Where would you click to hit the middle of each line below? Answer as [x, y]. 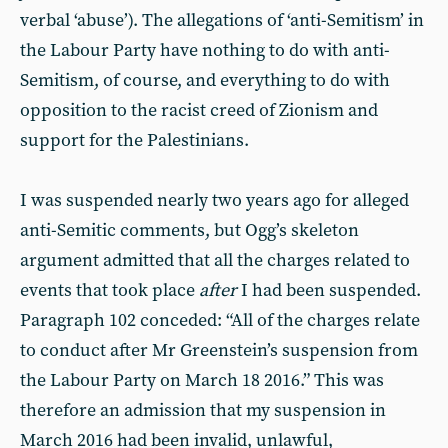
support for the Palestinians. [134, 140]
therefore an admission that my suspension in [203, 410]
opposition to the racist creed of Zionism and [199, 110]
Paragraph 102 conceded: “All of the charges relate [220, 320]
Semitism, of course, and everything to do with [205, 80]
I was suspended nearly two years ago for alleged [214, 200]
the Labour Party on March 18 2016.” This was [202, 380]
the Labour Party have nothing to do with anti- [205, 50]
